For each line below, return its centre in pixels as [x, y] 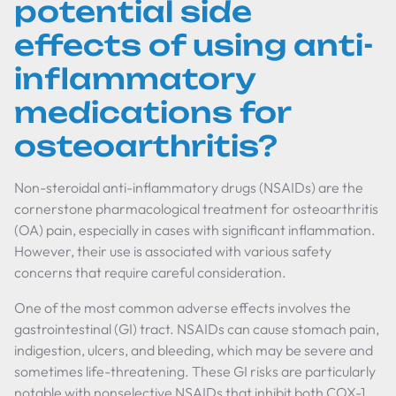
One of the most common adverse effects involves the [183, 308]
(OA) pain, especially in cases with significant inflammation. [195, 230]
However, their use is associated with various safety [173, 251]
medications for [152, 112]
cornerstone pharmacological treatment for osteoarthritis [196, 209]
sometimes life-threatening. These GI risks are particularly [195, 371]
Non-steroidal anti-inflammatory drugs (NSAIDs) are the [189, 187]
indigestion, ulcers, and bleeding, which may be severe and [194, 350]
